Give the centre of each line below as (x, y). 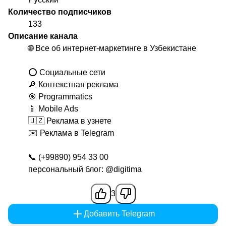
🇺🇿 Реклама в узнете (70, 121)
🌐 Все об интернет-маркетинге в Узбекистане (112, 48)
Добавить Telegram (119, 214)
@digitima (124, 169)
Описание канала (43, 36)
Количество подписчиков (60, 12)
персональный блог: (67, 169)
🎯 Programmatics (60, 97)
